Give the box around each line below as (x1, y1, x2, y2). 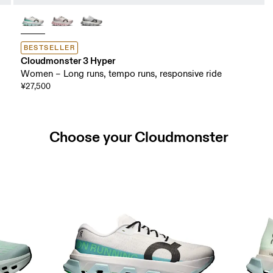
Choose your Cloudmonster (49, 127, 229, 146)
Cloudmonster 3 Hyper (20, 54, 115, 66)
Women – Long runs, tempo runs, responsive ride (20, 68, 222, 80)
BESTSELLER (23, 43, 75, 52)
